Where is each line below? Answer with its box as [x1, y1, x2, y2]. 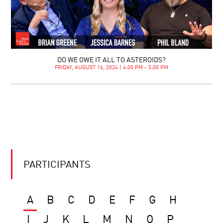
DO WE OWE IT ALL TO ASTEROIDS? [57, 56, 166, 64]
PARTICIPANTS [23, 160, 91, 170]
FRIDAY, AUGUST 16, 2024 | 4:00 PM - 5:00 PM [55, 65, 168, 71]
